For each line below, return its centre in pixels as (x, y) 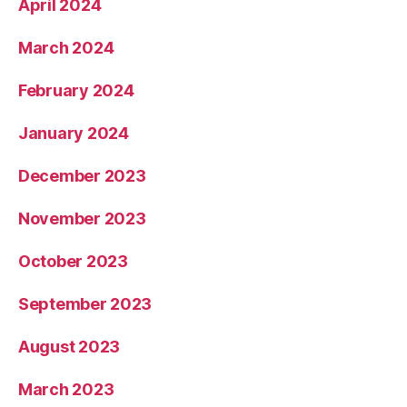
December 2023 (82, 175)
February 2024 (76, 90)
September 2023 (85, 303)
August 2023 (69, 346)
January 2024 (74, 133)
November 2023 (82, 218)
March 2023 (66, 389)
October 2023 (73, 261)
